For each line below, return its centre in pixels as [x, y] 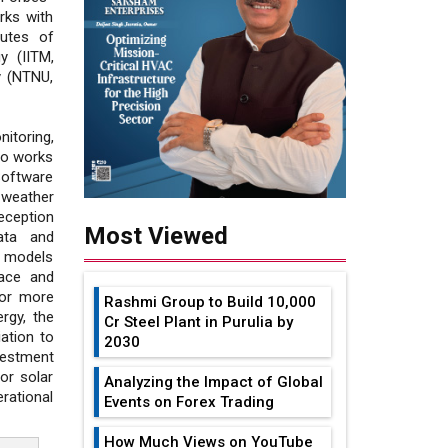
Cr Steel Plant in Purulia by [198, 322]
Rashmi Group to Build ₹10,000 [209, 302]
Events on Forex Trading [188, 402]
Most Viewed [155, 236]
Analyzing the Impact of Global [213, 382]
